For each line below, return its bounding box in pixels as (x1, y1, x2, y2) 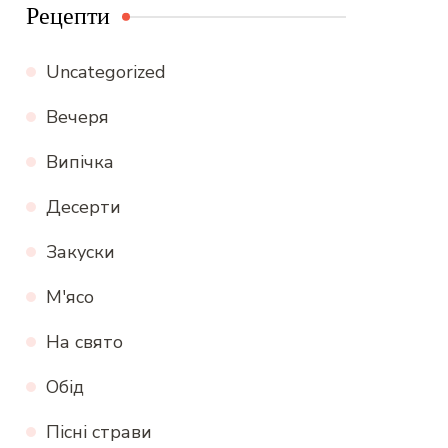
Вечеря (46, 104, 109, 129)
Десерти (46, 194, 121, 219)
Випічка (46, 149, 114, 174)
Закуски (46, 239, 115, 264)
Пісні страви (46, 419, 152, 444)
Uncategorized (46, 59, 166, 84)
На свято (46, 329, 123, 354)
